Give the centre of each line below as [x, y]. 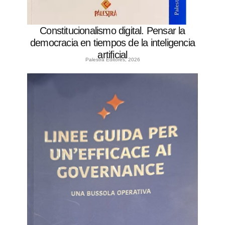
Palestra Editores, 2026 [113, 59]
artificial [113, 54]
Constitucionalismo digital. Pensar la [113, 30]
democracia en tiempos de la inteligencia [112, 42]
